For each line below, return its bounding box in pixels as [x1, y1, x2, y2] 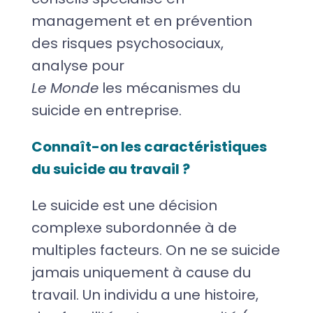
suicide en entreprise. [31, 100, 182, 120]
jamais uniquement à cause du [31, 262, 251, 282]
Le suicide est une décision [31, 195, 217, 215]
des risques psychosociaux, [31, 33, 224, 53]
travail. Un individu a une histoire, [31, 284, 259, 305]
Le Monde [31, 78, 99, 98]
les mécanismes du [98, 78, 240, 98]
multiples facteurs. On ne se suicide [31, 240, 280, 260]
